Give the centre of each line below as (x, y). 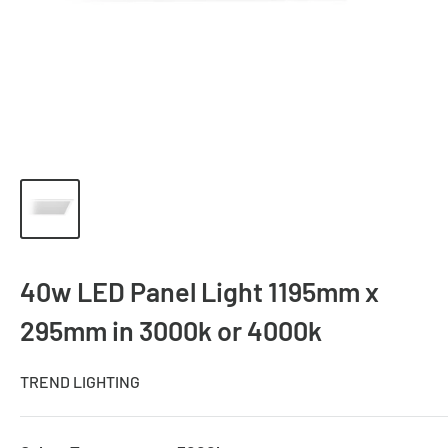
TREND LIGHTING (80, 381)
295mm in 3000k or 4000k (171, 330)
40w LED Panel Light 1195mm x (199, 291)
